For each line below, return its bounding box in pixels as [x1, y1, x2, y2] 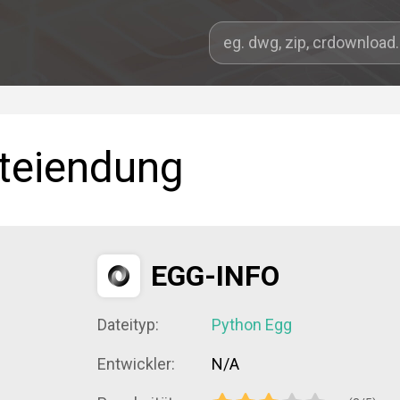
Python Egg [212, 315, 292, 334]
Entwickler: [97, 354, 175, 373]
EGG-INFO [151, 258, 279, 293]
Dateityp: [97, 315, 159, 334]
